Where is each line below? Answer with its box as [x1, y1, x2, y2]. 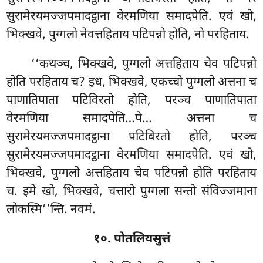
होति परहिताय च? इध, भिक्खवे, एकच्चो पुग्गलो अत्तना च [6, 75, 257, 92]
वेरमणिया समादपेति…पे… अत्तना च [6, 111, 257, 128]
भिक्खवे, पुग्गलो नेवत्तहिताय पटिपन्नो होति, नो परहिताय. [6, 27, 250, 44]
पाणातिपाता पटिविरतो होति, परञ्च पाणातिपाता [6, 93, 257, 110]
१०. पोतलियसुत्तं [93, 231, 170, 248]
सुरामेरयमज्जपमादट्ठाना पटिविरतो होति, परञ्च [6, 129, 257, 146]
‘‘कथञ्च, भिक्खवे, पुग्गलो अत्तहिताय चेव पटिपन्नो [31, 56, 257, 73]
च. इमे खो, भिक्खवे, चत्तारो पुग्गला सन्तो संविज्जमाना [6, 184, 257, 201]
